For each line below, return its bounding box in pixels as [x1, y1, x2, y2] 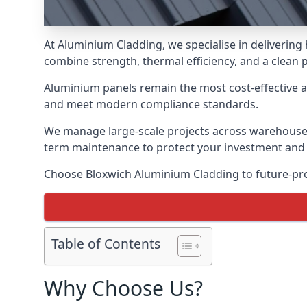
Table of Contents [51, 234, 160, 254]
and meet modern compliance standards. [44, 97, 258, 112]
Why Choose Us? [44, 274, 203, 302]
